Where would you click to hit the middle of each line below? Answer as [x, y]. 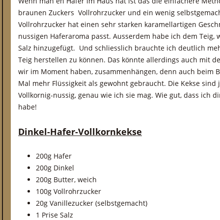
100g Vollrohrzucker [69, 191]
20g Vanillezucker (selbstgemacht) [92, 203]
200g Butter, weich [66, 179]
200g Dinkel [55, 168]
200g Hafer [54, 156]
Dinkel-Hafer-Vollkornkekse [80, 132]
